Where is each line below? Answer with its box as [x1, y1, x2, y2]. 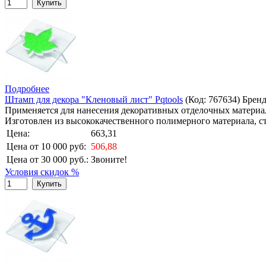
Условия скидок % [5, 166, 79, 177]
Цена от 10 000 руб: [7, 141, 86, 151]
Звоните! [91, 154, 127, 164]
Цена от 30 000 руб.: [7, 154, 88, 164]
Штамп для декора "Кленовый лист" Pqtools [5, 94, 183, 104]
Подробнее [5, 83, 49, 94]
